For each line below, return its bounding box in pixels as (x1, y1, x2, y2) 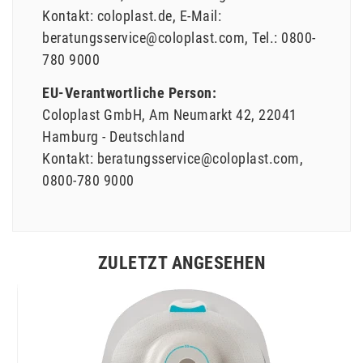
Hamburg (42, 127, 99, 145)
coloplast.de (96, 7, 173, 25)
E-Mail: (179, 7, 221, 25)
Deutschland (109, 127, 186, 145)
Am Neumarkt (149, 105, 233, 123)
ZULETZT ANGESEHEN (97, 252, 266, 273)
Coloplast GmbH (42, 105, 142, 123)
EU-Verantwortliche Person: (42, 83, 216, 101)
